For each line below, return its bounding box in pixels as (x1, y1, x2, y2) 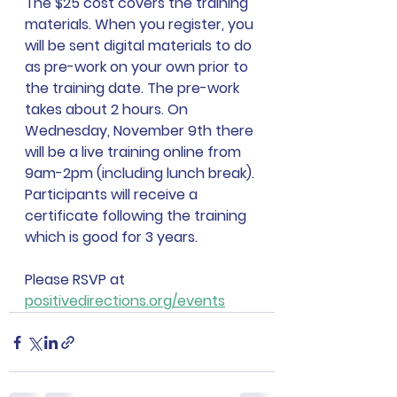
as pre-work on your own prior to (25, 57, 252, 77)
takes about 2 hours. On (25, 99, 191, 120)
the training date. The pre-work (25, 78, 243, 98)
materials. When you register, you (25, 14, 257, 35)
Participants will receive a (25, 184, 201, 205)
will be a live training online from (25, 142, 245, 162)
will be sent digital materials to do (25, 35, 255, 56)
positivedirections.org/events (25, 291, 225, 311)
